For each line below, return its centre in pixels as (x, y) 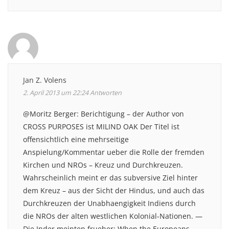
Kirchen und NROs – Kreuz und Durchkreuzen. (103, 165)
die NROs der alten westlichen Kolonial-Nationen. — (113, 216)
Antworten (106, 93)
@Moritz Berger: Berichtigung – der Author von (104, 113)
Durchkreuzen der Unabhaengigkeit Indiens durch (109, 203)
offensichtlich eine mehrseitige (76, 139)
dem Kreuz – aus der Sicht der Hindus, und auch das (114, 190)
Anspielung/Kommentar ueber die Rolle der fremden (114, 152)
